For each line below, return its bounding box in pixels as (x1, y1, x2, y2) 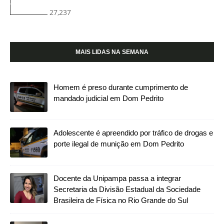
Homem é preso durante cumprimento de (53, 83, 188, 92)
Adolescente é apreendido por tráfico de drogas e (53, 128, 213, 137)
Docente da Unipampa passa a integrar (53, 174, 181, 183)
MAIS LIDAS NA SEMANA (75, 48, 148, 56)
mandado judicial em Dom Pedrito (53, 94, 163, 103)
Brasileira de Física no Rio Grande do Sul (53, 196, 188, 205)
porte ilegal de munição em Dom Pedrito (53, 139, 184, 148)
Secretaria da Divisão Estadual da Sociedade (53, 185, 200, 194)
